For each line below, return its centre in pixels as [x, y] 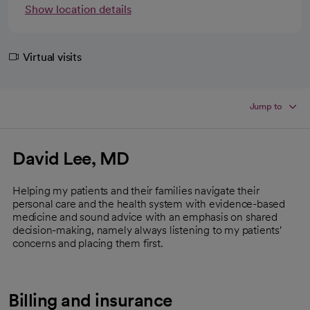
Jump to [266, 106]
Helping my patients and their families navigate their [136, 190]
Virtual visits [52, 57]
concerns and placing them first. [88, 243]
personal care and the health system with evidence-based [149, 203]
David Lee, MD [71, 158]
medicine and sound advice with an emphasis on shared [145, 217]
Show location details [78, 9]
